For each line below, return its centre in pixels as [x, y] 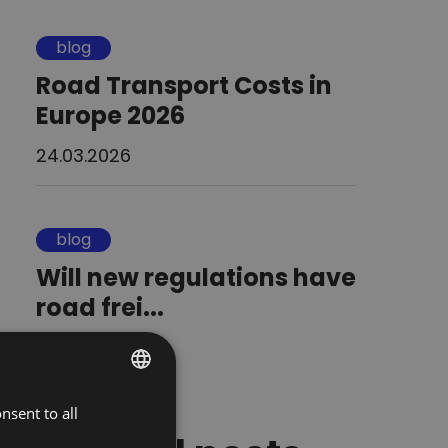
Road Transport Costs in [184, 85]
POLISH [97, 410]
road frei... [100, 307]
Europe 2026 [110, 115]
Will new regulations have [196, 277]
